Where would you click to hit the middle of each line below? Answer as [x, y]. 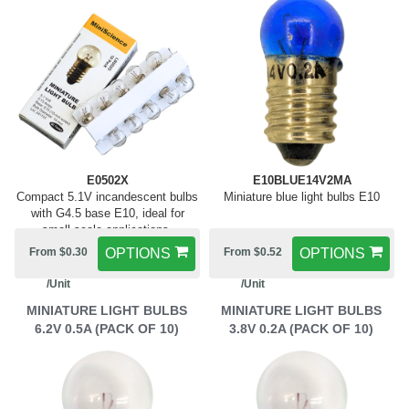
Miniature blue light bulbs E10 [302, 197]
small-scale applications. [107, 230]
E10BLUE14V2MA [302, 180]
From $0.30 [58, 252]
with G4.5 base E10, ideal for [107, 213]
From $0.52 [253, 252]
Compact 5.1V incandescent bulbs [107, 197]
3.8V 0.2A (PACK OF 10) [301, 329]
